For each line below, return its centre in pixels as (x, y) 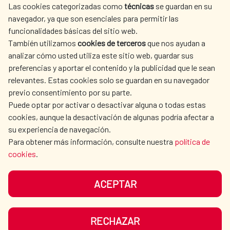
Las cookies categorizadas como (66, 6)
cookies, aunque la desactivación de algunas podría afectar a (111, 117)
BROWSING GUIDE (146, 205)
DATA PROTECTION (148, 188)
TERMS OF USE (31, 188)
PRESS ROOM (170, 13)
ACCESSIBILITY (32, 223)
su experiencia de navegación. (60, 129)
